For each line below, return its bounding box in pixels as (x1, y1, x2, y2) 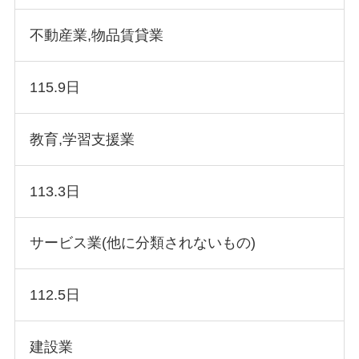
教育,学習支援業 (29, 131, 135, 147)
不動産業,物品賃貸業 (29, 27, 163, 44)
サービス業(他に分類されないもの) (29, 235, 256, 252)
